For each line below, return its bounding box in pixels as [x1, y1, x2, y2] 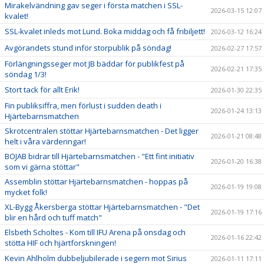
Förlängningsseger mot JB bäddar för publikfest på [5, 58, 184, 69]
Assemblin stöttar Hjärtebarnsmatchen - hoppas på [5, 176, 188, 187]
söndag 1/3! [5, 69, 47, 80]
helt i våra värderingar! [5, 136, 86, 147]
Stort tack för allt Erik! [5, 84, 80, 95]
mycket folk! [5, 187, 47, 197]
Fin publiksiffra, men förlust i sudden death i [5, 100, 161, 111]
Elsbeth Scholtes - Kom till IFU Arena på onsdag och [5, 227, 186, 237]
